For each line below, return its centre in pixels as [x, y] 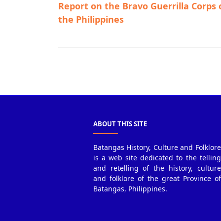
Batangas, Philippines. [130, 189]
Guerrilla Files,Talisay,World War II [129, 77]
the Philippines [91, 19]
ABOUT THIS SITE [120, 124]
